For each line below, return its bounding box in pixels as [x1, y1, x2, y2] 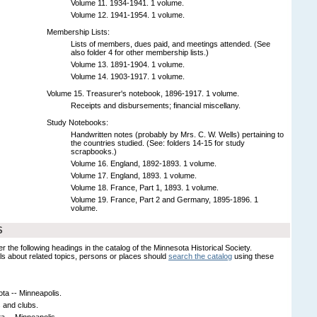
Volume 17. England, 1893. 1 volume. [71, 171, 197, 180]
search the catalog [168, 251, 232, 260]
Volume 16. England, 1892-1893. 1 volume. [71, 158, 217, 168]
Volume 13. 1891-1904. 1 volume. [71, 59, 185, 69]
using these [232, 251, 274, 260]
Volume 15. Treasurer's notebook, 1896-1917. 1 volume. [47, 88, 239, 98]
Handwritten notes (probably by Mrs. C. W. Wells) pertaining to [71, 129, 284, 139]
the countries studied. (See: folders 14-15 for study [71, 138, 245, 147]
